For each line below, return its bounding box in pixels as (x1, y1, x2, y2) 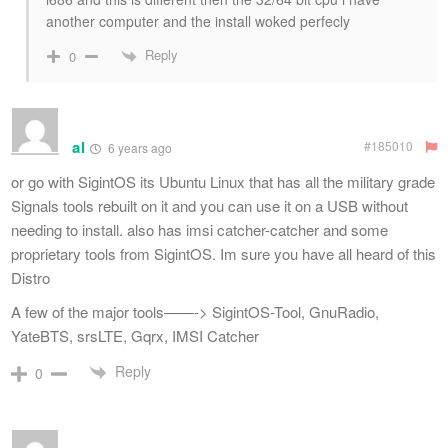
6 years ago (105, 139, 173, 157)
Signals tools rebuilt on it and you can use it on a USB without (11, 195, 408, 217)
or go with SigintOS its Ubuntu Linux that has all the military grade (11, 171, 435, 193)
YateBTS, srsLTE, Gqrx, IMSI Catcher (11, 325, 259, 347)
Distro (11, 267, 50, 289)
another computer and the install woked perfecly (46, 11, 350, 32)
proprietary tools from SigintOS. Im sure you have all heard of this (11, 243, 436, 265)
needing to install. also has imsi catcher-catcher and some (11, 219, 388, 241)
